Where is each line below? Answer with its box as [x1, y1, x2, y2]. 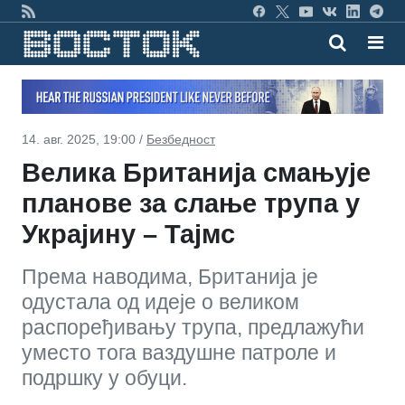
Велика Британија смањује [22, 157, 371, 187]
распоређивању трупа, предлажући [22, 315, 364, 339]
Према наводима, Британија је [22, 264, 318, 288]
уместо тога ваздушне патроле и [22, 340, 336, 364]
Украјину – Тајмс [22, 219, 235, 249]
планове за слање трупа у [22, 188, 360, 218]
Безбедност [146, 131, 215, 146]
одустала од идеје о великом [22, 289, 299, 314]
